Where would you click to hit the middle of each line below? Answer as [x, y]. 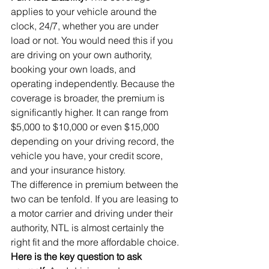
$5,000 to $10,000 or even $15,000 [86, 127]
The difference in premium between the [96, 184]
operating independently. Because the [94, 83]
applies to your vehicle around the [85, 11]
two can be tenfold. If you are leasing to [96, 199]
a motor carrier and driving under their [93, 213]
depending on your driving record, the [94, 141]
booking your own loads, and [74, 69]
